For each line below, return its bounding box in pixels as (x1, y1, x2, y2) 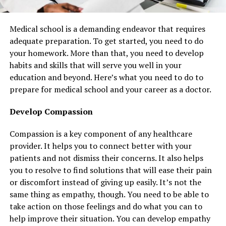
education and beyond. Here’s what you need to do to (9, 72, 203, 83)
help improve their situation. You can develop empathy (9, 213, 210, 224)
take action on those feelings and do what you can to (9, 201, 202, 212)
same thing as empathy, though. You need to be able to (9, 189, 209, 200)
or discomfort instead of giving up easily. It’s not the (9, 177, 201, 188)
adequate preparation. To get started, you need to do (9, 35, 203, 47)
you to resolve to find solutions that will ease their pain (9, 164, 212, 176)
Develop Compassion (9, 106, 93, 118)
